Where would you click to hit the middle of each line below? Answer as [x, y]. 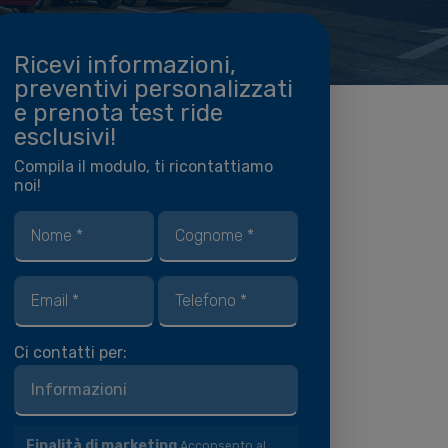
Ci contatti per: [70, 352]
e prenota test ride [118, 113]
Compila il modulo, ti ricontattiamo [143, 166]
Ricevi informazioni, [125, 65]
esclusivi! [65, 137]
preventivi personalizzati [153, 89]
